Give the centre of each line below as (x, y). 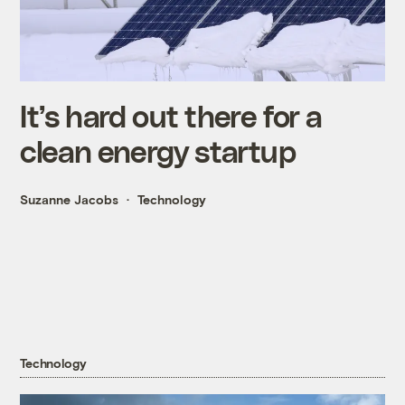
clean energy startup (158, 150)
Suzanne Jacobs (70, 199)
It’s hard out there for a (171, 115)
